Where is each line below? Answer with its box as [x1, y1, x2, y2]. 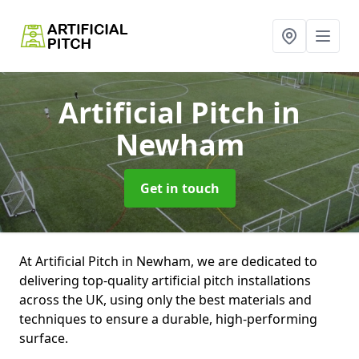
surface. [19, 329, 68, 347]
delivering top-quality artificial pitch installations [19, 272, 311, 289]
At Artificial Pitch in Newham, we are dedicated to [19, 252, 317, 270]
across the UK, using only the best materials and [19, 291, 312, 309]
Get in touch [139, 179, 220, 197]
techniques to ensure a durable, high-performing [19, 310, 317, 328]
